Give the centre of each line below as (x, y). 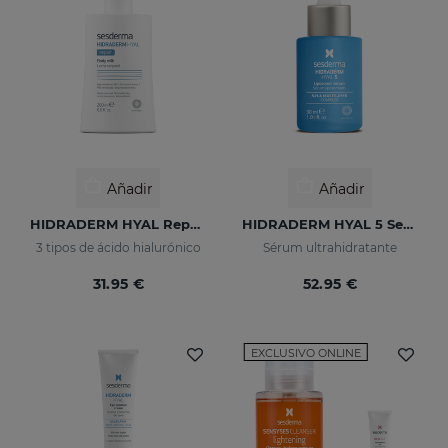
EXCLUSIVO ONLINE (306, 352)
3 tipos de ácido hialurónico (118, 247)
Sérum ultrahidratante (329, 247)
